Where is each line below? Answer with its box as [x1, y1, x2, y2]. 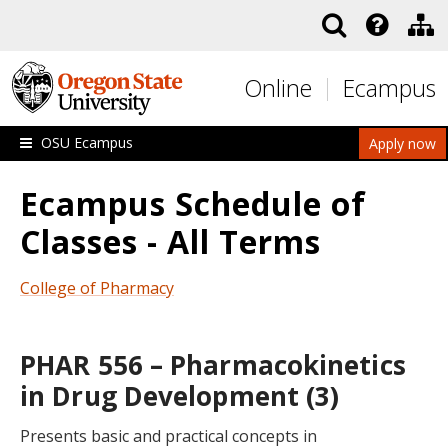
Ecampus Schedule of [20, 182, 366, 225]
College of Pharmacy [20, 277, 174, 299]
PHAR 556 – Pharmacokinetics [20, 347, 406, 383]
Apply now [369, 134, 436, 153]
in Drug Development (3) [20, 378, 340, 414]
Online [244, 72, 312, 104]
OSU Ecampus [41, 133, 133, 152]
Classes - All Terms [20, 220, 321, 263]
